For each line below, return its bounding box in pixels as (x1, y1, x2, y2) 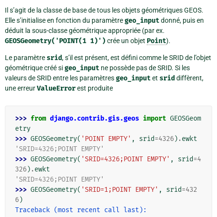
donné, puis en (159, 16, 204, 25)
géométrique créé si (5, 64, 64, 72)
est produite (76, 84, 113, 93)
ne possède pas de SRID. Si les (99, 64, 190, 72)
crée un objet (106, 37, 147, 45)
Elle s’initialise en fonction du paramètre (5, 16, 124, 25)
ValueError (37, 84, 76, 93)
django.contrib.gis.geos (50, 114, 139, 123)
